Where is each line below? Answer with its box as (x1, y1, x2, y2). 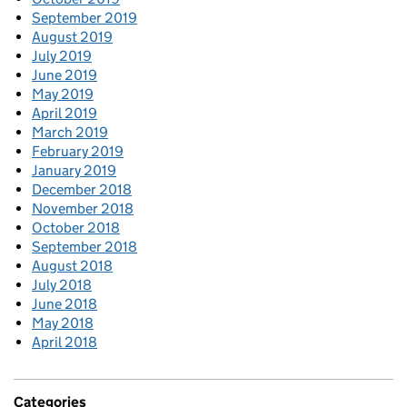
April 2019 (32, 104, 97, 123)
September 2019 (32, 9, 137, 27)
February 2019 (32, 143, 124, 161)
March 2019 (32, 124, 108, 142)
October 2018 (32, 219, 120, 237)
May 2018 (32, 314, 94, 333)
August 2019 (32, 28, 113, 46)
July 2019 (32, 47, 92, 65)
